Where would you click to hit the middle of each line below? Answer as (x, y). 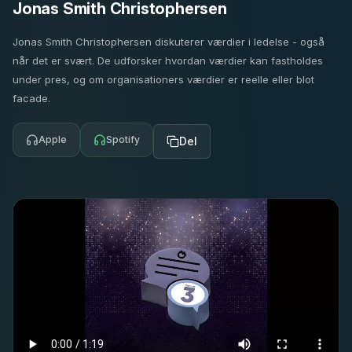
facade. (31, 98)
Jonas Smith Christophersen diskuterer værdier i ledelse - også (169, 42)
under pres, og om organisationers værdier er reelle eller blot (163, 79)
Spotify (123, 139)
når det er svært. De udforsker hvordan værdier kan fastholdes (168, 60)
